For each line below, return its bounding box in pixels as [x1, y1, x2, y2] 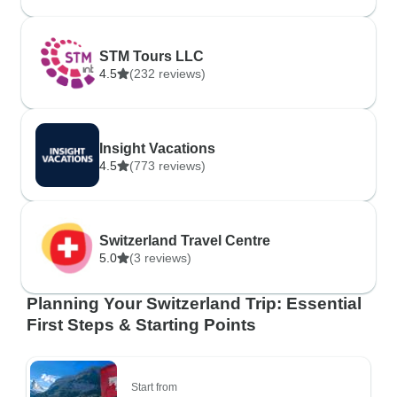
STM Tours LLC [99, 49, 204, 64]
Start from [131, 381, 177, 393]
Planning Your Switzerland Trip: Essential [27, 294, 362, 313]
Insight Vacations [99, 141, 215, 156]
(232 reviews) [129, 66, 206, 81]
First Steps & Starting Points [27, 315, 256, 334]
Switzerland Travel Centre [99, 233, 270, 248]
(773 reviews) [129, 159, 206, 173]
